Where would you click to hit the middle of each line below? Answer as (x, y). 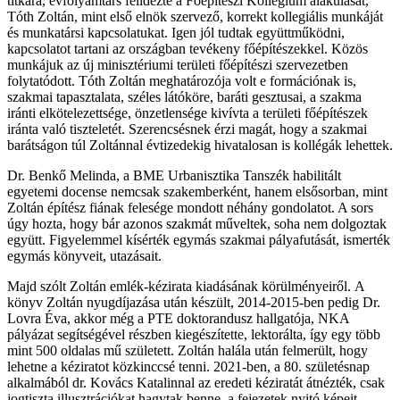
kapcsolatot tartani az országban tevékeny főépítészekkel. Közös (187, 49)
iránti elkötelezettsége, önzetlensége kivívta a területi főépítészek (187, 113)
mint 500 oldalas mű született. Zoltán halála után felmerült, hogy (187, 350)
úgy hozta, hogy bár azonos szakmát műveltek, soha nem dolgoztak (197, 224)
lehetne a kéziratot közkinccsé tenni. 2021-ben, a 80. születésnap (188, 367)
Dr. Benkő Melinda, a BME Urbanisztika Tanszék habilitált (174, 175)
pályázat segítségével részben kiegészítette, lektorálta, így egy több (194, 334)
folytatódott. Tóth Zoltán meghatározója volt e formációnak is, (182, 81)
